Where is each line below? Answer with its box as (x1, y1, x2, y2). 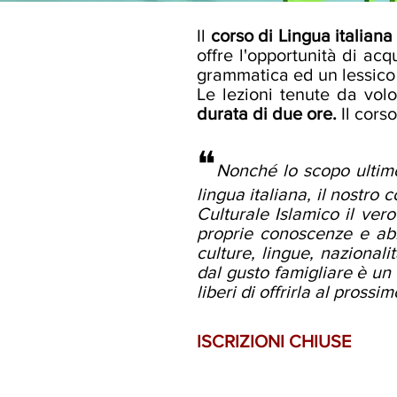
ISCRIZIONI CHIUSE (197, 331, 351, 351)
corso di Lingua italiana (210, 26, 393, 45)
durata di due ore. (197, 104, 341, 123)
